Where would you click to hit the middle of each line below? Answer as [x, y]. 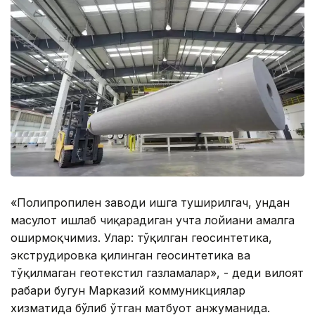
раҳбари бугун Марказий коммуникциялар [128, 291]
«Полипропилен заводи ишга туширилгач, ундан [150, 203]
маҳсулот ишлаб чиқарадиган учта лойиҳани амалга [153, 220]
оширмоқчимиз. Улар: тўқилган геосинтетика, [141, 238]
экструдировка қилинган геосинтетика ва [130, 256]
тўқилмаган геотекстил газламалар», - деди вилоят [157, 273]
